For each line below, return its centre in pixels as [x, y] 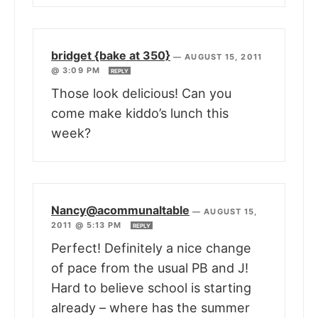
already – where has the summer [150, 308]
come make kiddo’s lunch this [140, 114]
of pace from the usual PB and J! [150, 268]
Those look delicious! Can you [141, 94]
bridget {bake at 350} [111, 56]
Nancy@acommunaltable [120, 210]
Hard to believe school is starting [151, 288]
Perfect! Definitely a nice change [151, 248]
